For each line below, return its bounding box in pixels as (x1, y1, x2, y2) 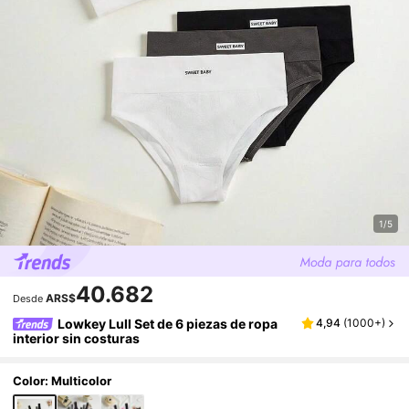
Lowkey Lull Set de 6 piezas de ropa (58, 315, 278, 331)
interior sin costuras (13, 330, 141, 346)
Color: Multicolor (13, 372, 112, 388)
